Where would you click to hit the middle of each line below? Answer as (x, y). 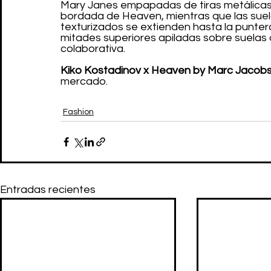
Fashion (78, 112)
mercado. (84, 81)
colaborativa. (93, 49)
